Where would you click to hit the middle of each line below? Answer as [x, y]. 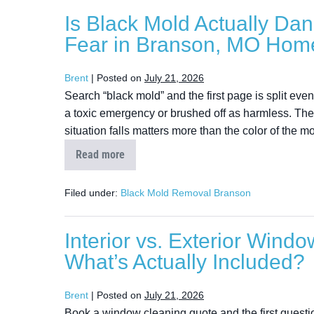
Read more [100, 155]
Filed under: [91, 193]
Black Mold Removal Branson [186, 193]
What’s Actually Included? [185, 262]
